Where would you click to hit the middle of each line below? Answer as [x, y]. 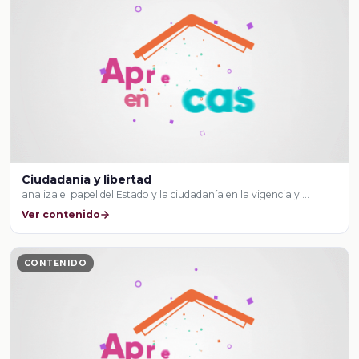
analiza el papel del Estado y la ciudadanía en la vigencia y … [166, 195]
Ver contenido [61, 214]
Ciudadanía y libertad [87, 180]
